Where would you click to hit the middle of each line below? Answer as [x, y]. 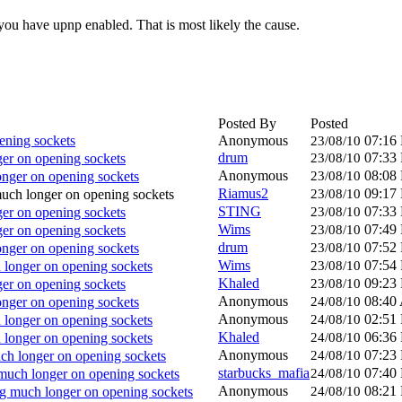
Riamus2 [243, 193]
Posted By [247, 123]
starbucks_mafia [264, 373]
